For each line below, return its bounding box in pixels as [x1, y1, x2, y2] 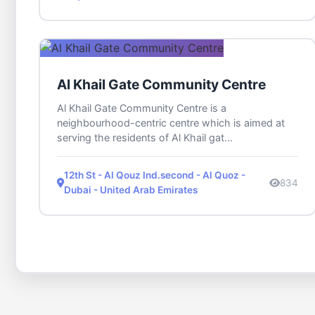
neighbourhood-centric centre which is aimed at [57, 117, 285, 129]
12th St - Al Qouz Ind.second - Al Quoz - [64, 169, 245, 181]
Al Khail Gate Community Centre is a [57, 102, 226, 115]
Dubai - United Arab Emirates [64, 184, 198, 196]
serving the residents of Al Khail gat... [57, 131, 233, 144]
